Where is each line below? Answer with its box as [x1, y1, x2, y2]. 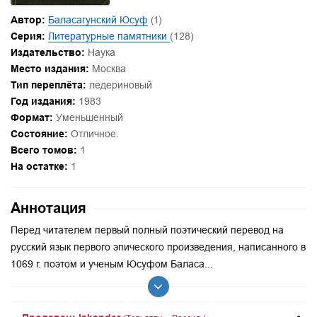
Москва [89, 63, 126, 74]
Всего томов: [11, 144, 77, 156]
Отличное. [68, 128, 119, 139]
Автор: [11, 14, 45, 25]
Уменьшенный [53, 112, 123, 123]
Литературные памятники [48, 30, 170, 42]
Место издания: [11, 63, 89, 74]
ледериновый [86, 79, 152, 91]
